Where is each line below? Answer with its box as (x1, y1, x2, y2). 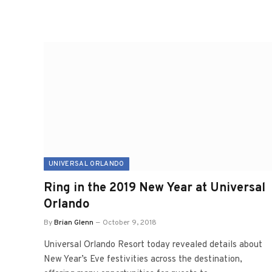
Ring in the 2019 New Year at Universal (44, 180, 265, 196)
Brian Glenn (54, 217, 93, 228)
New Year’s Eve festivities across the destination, (44, 253, 242, 265)
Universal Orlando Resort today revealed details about (44, 239, 262, 251)
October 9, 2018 (103, 217, 157, 228)
